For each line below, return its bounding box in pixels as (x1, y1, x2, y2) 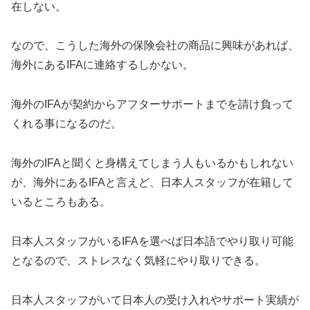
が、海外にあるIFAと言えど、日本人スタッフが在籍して (11, 176, 293, 188)
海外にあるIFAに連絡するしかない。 (11, 59, 194, 71)
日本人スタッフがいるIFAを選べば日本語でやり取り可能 (11, 235, 293, 247)
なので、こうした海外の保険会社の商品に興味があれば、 (11, 39, 299, 52)
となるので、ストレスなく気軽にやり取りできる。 (11, 254, 266, 266)
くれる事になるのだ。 (11, 118, 122, 130)
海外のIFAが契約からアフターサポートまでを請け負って (11, 98, 293, 111)
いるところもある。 (11, 195, 111, 208)
